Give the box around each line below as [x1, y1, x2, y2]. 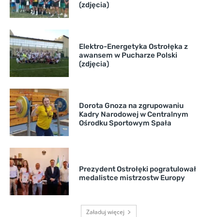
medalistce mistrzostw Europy [78, 173, 185, 182]
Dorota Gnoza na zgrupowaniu [78, 101, 184, 110]
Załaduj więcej [86, 207, 124, 216]
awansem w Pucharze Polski [78, 50, 177, 60]
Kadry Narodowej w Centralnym [78, 109, 188, 119]
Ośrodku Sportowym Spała [78, 118, 171, 127]
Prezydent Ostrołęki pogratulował [78, 164, 196, 173]
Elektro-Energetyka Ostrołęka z [78, 42, 188, 51]
